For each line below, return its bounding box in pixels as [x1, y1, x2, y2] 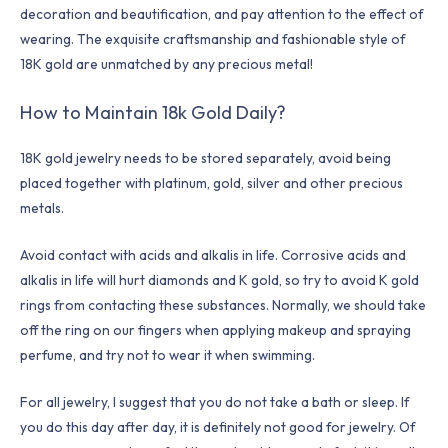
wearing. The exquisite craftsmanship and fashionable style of [20, 30, 405, 49]
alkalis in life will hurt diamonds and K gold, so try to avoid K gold [20, 270, 419, 289]
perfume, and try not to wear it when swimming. [20, 345, 315, 364]
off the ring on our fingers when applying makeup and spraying [20, 320, 411, 339]
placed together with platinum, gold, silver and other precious [20, 173, 403, 192]
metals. [20, 198, 64, 217]
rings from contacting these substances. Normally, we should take [20, 295, 426, 314]
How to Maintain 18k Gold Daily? [20, 100, 286, 124]
